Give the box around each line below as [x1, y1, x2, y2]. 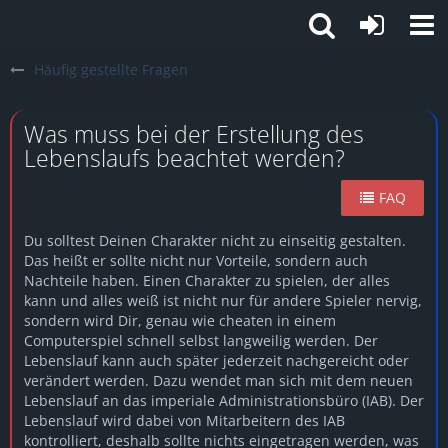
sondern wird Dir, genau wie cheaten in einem [24, 311, 336, 330]
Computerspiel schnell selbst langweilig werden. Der [24, 331, 378, 350]
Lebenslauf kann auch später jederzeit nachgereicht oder [24, 351, 409, 370]
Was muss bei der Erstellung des [24, 118, 364, 150]
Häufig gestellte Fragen [34, 60, 188, 79]
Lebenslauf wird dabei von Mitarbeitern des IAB [24, 411, 345, 430]
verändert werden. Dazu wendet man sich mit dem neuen [24, 371, 413, 390]
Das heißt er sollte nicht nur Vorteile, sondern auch [24, 251, 368, 270]
